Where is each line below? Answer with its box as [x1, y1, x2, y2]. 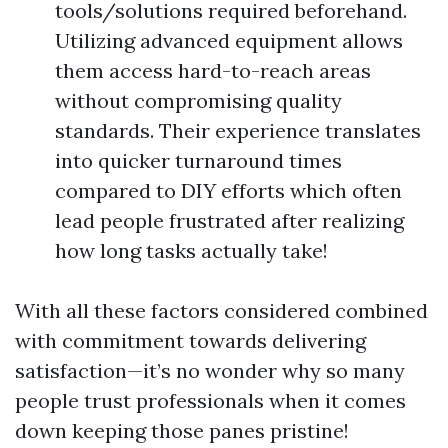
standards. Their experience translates [55, 118, 421, 143]
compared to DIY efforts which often [55, 178, 402, 203]
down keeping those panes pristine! [15, 418, 349, 443]
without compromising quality [55, 88, 342, 113]
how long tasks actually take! [55, 238, 328, 263]
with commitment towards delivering [15, 328, 366, 353]
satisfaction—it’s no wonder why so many [15, 358, 405, 383]
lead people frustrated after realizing [55, 208, 404, 233]
